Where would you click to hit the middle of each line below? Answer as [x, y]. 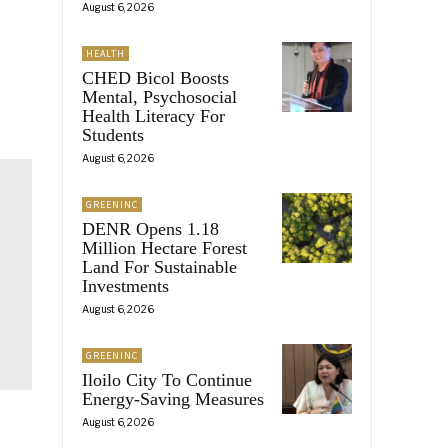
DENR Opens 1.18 [150, 228]
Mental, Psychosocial [159, 96]
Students [113, 134]
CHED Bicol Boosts [155, 77]
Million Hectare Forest [164, 247]
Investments [125, 285]
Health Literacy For [153, 115]
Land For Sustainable [159, 266]
